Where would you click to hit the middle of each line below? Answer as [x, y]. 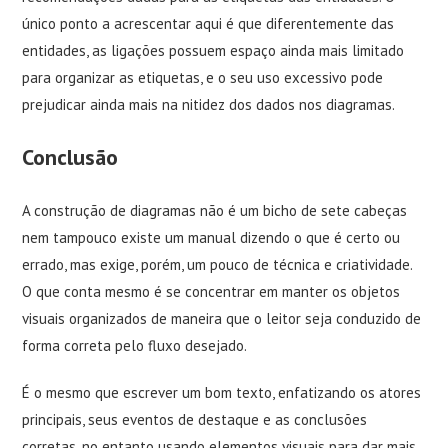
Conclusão [70, 157]
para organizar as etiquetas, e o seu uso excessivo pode [203, 77]
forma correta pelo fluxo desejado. [135, 345]
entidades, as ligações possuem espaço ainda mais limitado [213, 50]
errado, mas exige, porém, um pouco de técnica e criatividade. [217, 264]
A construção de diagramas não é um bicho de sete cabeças [215, 210]
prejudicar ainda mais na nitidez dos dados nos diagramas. [209, 104]
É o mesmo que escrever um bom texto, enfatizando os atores [222, 392]
